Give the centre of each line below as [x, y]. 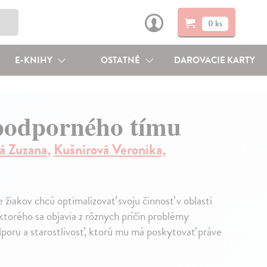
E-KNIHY [34, 60]
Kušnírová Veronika [108, 150]
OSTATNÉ [122, 60]
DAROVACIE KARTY [215, 60]
